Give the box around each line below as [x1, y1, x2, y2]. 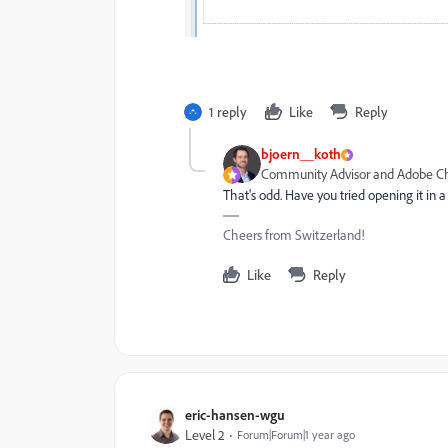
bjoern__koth [261, 145, 341, 163]
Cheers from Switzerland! [223, 226, 365, 245]
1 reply [209, 103, 247, 121]
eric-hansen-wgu [185, 406, 285, 424]
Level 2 [185, 426, 225, 445]
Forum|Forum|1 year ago [237, 427, 355, 443]
